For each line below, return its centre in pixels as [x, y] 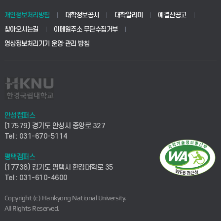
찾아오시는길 [21, 30]
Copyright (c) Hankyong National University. [65, 198]
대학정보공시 [82, 15]
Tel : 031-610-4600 [36, 178]
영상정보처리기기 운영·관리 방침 [47, 44]
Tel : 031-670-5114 [36, 137]
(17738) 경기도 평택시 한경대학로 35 [59, 168]
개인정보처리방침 [27, 15]
